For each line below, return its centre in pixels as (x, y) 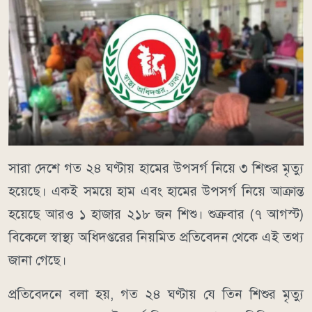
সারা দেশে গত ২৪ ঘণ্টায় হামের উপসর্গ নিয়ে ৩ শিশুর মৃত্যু (156, 169)
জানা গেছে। (38, 260)
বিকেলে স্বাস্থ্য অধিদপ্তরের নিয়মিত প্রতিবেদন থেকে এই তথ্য (156, 237)
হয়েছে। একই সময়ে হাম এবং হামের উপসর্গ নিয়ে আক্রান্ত (156, 192)
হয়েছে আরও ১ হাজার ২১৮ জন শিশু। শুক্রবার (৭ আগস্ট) (156, 214)
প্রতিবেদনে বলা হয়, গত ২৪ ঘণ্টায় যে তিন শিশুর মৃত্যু (156, 295)
